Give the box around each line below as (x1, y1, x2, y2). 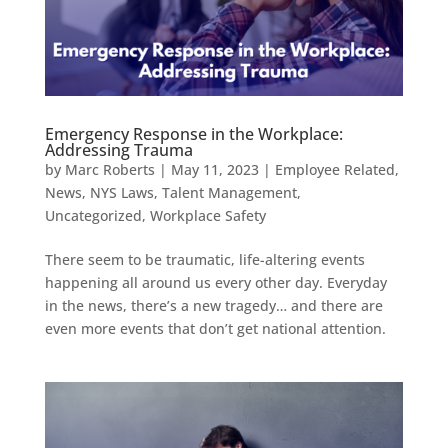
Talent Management (161, 182, 297, 202)
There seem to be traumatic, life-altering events (44, 249, 365, 269)
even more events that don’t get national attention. (44, 318, 390, 338)
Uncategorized (44, 205, 142, 225)
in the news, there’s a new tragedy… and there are (44, 295, 383, 315)
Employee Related (274, 159, 395, 179)
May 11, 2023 (170, 159, 259, 179)
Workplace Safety (149, 205, 266, 225)
